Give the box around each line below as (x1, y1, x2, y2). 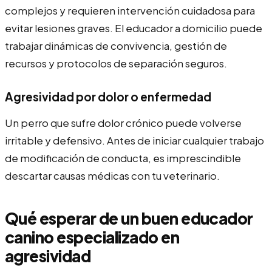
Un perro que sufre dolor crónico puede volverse (5, 115, 242, 129)
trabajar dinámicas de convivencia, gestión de (5, 38, 227, 52)
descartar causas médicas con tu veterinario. (5, 168, 220, 182)
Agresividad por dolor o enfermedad (5, 89, 211, 104)
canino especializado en (5, 226, 180, 247)
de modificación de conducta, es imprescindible (5, 151, 241, 165)
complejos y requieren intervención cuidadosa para (5, 3, 255, 17)
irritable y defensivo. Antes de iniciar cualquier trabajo (5, 133, 264, 147)
